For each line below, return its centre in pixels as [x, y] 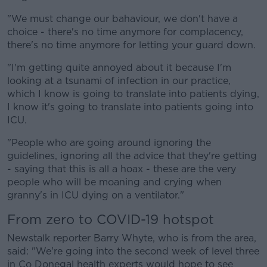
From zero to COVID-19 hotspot [111, 219]
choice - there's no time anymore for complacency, [125, 32]
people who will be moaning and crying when [114, 182]
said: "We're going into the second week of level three [133, 251]
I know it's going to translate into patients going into [130, 107]
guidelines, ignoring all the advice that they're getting [132, 156]
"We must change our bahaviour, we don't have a [122, 19]
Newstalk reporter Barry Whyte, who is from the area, [132, 238]
